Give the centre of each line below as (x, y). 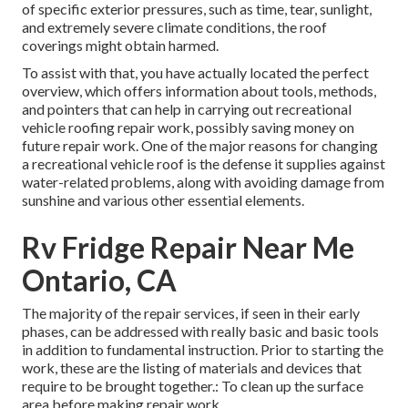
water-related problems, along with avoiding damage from (203, 182)
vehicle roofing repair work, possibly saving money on (188, 127)
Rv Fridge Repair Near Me (188, 248)
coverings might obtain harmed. (120, 46)
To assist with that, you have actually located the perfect (195, 73)
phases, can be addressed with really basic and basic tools (200, 331)
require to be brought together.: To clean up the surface (193, 386)
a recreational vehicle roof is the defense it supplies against (204, 164)
